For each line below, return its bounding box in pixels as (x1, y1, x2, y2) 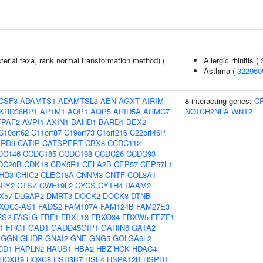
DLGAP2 (15, 190, 44, 201)
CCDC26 (95, 148, 124, 159)
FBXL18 (61, 211, 89, 222)
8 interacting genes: (185, 95, 254, 106)
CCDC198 (59, 148, 92, 159)
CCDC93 (126, 148, 156, 159)
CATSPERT (42, 137, 83, 149)
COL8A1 (127, 169, 156, 180)
